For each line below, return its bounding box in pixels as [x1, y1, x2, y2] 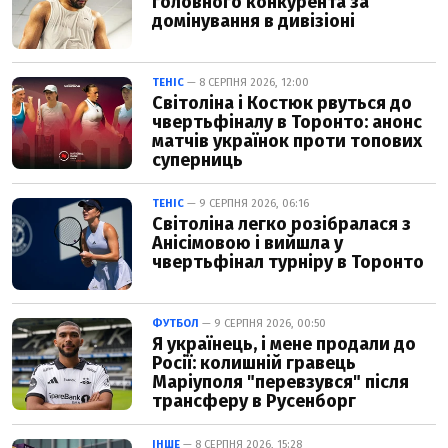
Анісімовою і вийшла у [152, 231, 343, 254]
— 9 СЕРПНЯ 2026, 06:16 [184, 196, 309, 210]
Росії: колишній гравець [152, 351, 356, 374]
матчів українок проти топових [152, 129, 422, 152]
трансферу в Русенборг [152, 389, 356, 412]
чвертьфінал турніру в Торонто [152, 250, 424, 273]
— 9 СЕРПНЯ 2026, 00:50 [199, 316, 326, 330]
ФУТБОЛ [152, 316, 199, 330]
